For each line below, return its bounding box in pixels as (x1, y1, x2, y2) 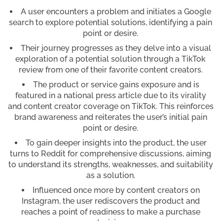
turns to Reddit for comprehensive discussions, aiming (10, 149, 211, 159)
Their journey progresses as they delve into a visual (21, 43, 211, 53)
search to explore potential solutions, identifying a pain (9, 18, 212, 28)
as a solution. (86, 171, 135, 181)
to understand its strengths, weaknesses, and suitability (8, 160, 213, 170)
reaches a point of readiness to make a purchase (21, 207, 200, 217)
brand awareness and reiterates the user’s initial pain (14, 112, 207, 122)
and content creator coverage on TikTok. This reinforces (7, 102, 214, 111)
